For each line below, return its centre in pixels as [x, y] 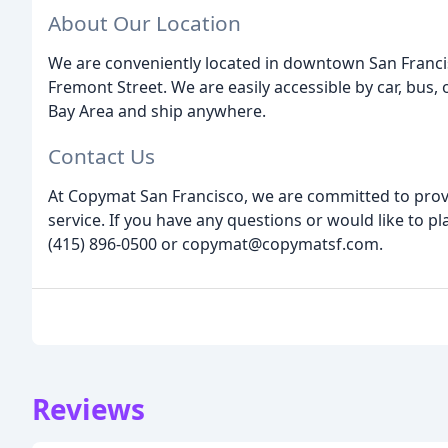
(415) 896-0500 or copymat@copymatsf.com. [215, 244]
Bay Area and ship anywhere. [157, 111]
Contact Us [101, 156]
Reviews [88, 409]
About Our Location [144, 23]
